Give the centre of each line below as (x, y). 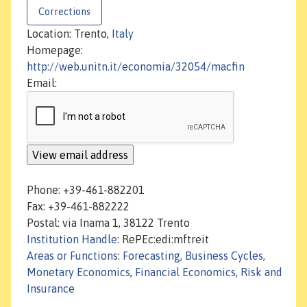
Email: (42, 83)
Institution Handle (72, 240)
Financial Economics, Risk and (209, 272)
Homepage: (55, 50)
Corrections (64, 12)
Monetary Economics (78, 272)
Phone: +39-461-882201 (86, 190)
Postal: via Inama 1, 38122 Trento (108, 223)
